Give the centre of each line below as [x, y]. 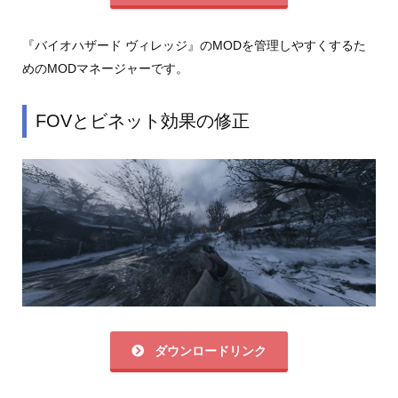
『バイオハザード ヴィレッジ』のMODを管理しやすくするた [194, 45]
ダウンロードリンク [209, 350]
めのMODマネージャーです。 [105, 68]
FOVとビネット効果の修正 [142, 120]
